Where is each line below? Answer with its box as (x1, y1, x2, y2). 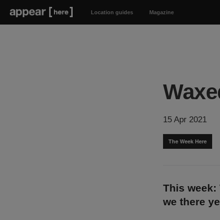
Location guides (90, 9, 133, 15)
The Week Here (168, 137, 207, 145)
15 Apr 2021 (163, 115, 207, 124)
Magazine (149, 9, 174, 15)
